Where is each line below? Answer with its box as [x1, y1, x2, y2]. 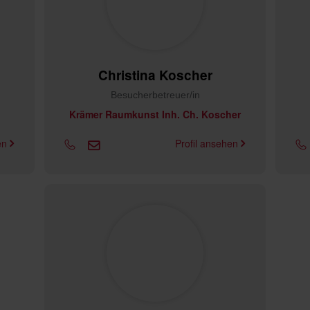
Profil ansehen [175, 136, 241, 150]
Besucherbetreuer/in [110, 89, 200, 100]
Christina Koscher [98, 66, 212, 84]
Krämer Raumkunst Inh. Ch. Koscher [69, 107, 241, 121]
